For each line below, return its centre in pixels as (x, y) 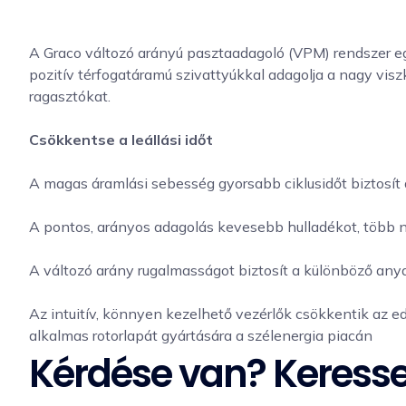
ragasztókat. (70, 96)
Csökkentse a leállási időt (121, 139)
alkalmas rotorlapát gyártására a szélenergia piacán (201, 335)
